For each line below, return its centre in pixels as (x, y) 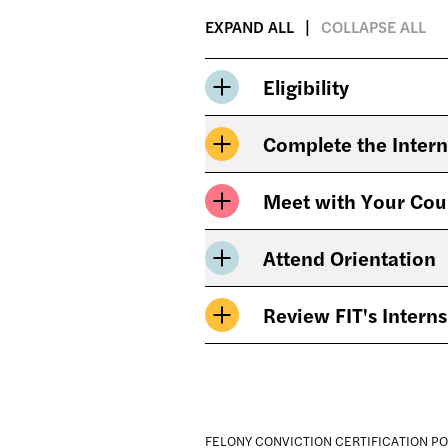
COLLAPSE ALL (373, 26)
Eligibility (306, 86)
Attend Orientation (349, 257)
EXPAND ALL (249, 26)
